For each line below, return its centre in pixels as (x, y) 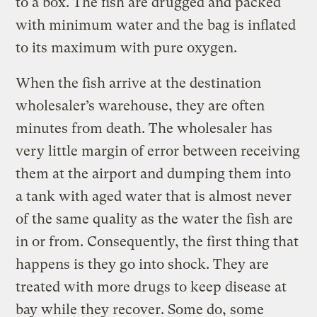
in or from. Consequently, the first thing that (157, 241)
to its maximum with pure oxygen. (127, 47)
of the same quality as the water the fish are (155, 219)
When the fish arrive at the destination (139, 83)
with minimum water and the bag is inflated (156, 25)
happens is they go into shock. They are (143, 264)
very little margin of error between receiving (158, 151)
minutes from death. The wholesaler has (144, 128)
